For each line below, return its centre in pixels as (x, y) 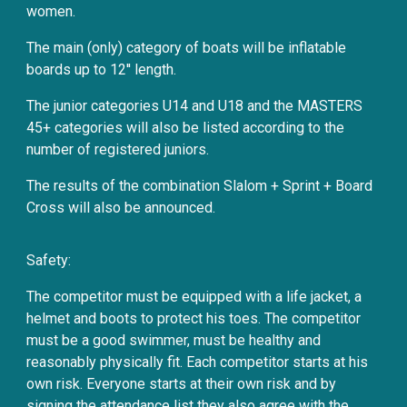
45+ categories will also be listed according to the (186, 128)
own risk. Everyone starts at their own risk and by (182, 384)
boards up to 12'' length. (102, 69)
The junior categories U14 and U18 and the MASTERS (195, 106)
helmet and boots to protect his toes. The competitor (194, 318)
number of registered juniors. (118, 149)
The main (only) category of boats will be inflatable (187, 48)
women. (51, 11)
